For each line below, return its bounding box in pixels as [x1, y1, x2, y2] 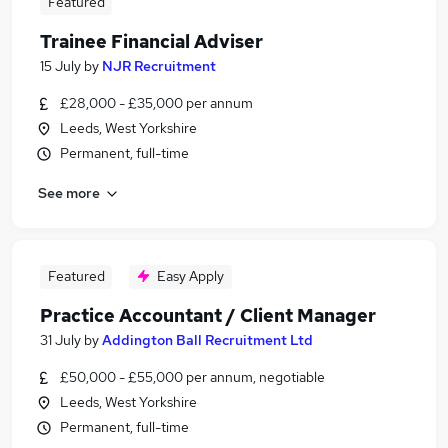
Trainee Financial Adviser [40, 30, 263, 53]
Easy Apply [157, 267, 224, 285]
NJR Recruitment [102, 57, 216, 75]
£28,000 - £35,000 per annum [60, 94, 253, 112]
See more [38, 183, 100, 202]
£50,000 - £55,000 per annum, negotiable [60, 368, 325, 386]
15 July [40, 57, 81, 75]
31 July [40, 331, 81, 349]
